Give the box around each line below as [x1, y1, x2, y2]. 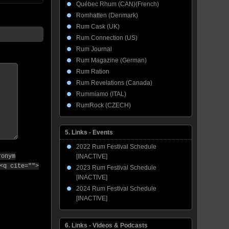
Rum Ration [76, 68, 109, 75]
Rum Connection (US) [76, 34, 138, 41]
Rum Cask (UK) [76, 23, 120, 30]
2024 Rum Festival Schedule [76, 185, 156, 192]
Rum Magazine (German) [76, 57, 147, 64]
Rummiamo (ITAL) [76, 90, 126, 98]
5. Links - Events [65, 129, 113, 136]
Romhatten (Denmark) [76, 12, 138, 19]
